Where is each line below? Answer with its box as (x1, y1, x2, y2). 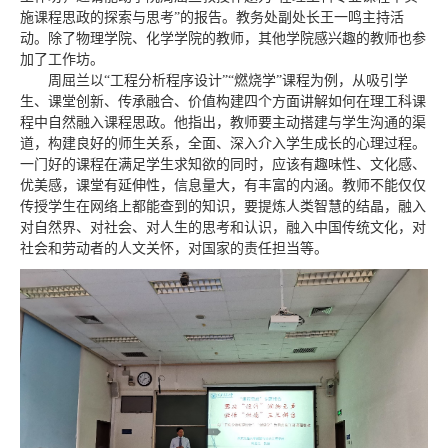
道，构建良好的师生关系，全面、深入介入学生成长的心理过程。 (20, 136, 426, 151)
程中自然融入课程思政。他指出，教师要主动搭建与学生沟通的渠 (20, 115, 426, 130)
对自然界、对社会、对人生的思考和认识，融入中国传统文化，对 (20, 220, 426, 235)
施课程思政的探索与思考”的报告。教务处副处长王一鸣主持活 (20, 10, 404, 25)
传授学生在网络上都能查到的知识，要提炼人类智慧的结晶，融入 (20, 199, 426, 214)
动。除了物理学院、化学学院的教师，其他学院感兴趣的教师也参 (20, 31, 426, 46)
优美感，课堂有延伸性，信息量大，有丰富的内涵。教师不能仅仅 (20, 178, 426, 193)
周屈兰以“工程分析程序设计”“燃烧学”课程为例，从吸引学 (48, 73, 408, 88)
